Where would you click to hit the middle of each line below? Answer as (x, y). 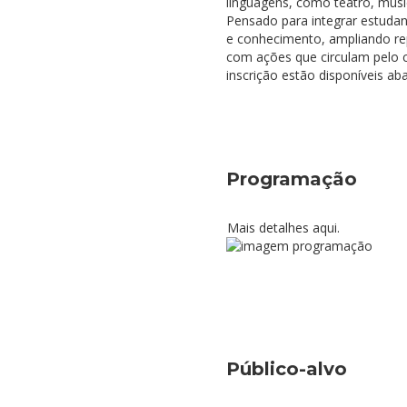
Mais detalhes (263, 228)
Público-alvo (287, 369)
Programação (292, 179)
